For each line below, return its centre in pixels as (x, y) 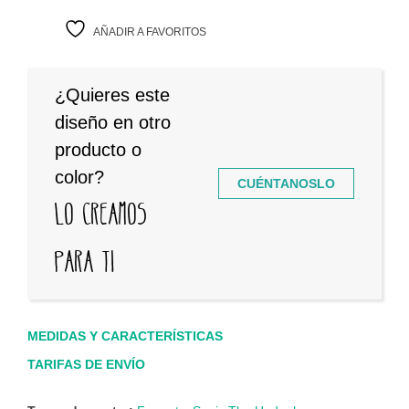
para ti (85, 262)
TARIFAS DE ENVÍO (86, 365)
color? (79, 178)
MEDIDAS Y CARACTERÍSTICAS (125, 336)
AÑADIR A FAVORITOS (150, 32)
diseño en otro (113, 123)
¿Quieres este (112, 95)
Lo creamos (101, 215)
